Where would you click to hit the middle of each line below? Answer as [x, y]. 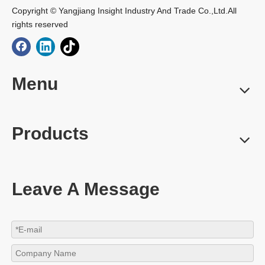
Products [50, 133]
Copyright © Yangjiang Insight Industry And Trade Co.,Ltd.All [124, 10]
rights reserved [40, 24]
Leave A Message [86, 189]
